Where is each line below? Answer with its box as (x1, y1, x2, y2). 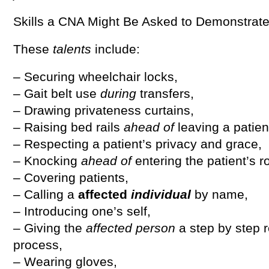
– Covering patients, (13, 171, 128, 184)
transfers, (140, 86, 194, 100)
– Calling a (13, 187, 74, 201)
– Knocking (13, 154, 77, 168)
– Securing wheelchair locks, (13, 70, 178, 83)
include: (95, 42, 140, 56)
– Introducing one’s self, (13, 204, 151, 218)
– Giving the (13, 221, 82, 235)
